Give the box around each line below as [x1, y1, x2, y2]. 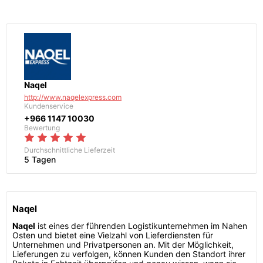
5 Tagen [24, 154, 56, 164]
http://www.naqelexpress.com [24, 93, 122, 102]
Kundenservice [24, 102, 73, 110]
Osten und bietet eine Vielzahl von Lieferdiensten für [12, 230, 213, 240]
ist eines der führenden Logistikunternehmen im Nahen [35, 221, 247, 231]
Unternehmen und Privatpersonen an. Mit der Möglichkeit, [12, 240, 234, 249]
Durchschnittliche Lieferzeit [24, 146, 115, 154]
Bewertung [24, 123, 60, 132]
